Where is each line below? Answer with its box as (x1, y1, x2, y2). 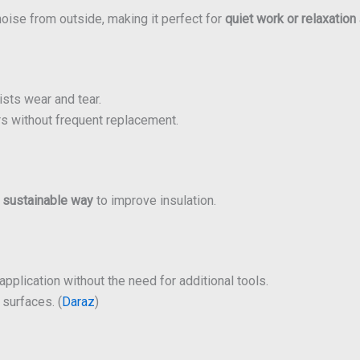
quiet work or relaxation (225, 10, 356, 27)
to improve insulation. (93, 192, 216, 208)
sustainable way (2, 192, 93, 208)
